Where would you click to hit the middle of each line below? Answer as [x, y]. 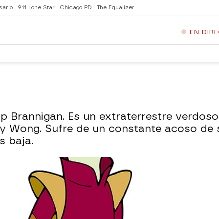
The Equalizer [116, 8]
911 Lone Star [36, 8]
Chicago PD [76, 8]
